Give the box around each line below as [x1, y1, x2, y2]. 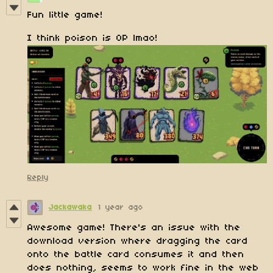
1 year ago [98, 204, 143, 212]
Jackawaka [49, 204, 92, 212]
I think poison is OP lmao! [27, 33, 158, 43]
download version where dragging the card [27, 236, 248, 247]
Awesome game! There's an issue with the [27, 223, 241, 233]
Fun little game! [27, 10, 103, 20]
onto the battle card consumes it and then [27, 250, 244, 260]
